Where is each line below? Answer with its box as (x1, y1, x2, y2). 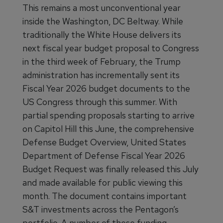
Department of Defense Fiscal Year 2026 (22, 150, 185, 161)
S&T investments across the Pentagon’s (22, 204, 179, 215)
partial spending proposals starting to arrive (22, 110, 195, 121)
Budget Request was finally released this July (22, 163, 199, 175)
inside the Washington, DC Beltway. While (22, 15, 183, 27)
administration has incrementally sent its (22, 69, 180, 81)
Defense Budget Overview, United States (22, 136, 186, 148)
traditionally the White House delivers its (22, 29, 181, 40)
